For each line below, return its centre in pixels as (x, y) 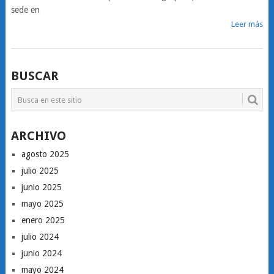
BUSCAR (35, 76)
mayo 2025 (42, 204)
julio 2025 (40, 171)
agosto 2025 (45, 154)
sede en (25, 10)
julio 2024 (40, 237)
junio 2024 (41, 253)
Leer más (247, 24)
